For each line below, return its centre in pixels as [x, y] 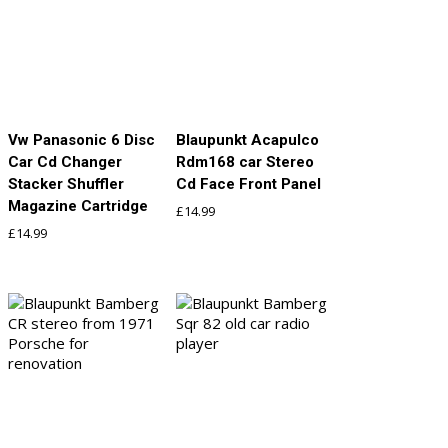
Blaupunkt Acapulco [248, 139]
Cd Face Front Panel [249, 183]
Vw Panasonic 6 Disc [81, 139]
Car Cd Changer [65, 161]
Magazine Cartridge [78, 205]
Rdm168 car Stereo [245, 161]
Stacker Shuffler [66, 183]
